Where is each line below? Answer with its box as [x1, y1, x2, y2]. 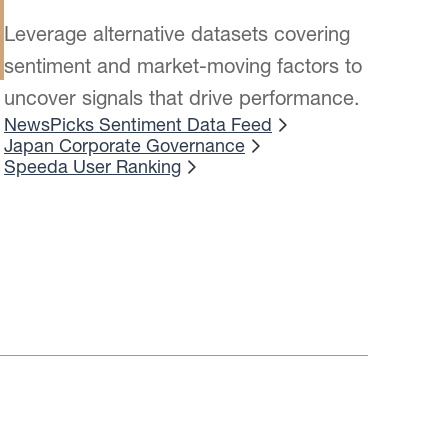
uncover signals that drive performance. [4, 86, 360, 109]
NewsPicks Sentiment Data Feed [4, 114, 272, 135]
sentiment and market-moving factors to [4, 54, 362, 77]
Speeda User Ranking [4, 156, 181, 177]
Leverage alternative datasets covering [4, 22, 350, 45]
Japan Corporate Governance [4, 135, 245, 156]
